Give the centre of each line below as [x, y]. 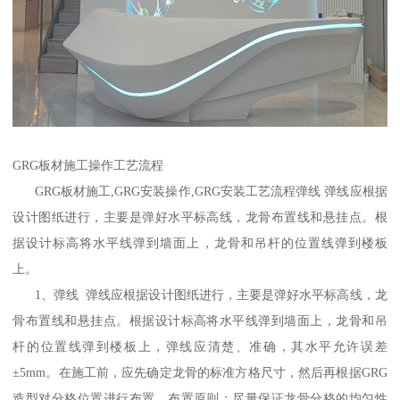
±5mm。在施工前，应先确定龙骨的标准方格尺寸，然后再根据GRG [200, 372]
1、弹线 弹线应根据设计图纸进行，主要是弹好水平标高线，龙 [200, 294]
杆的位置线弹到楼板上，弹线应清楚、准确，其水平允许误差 [200, 346]
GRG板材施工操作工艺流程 [88, 165]
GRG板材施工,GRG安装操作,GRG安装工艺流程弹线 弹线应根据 [200, 191]
